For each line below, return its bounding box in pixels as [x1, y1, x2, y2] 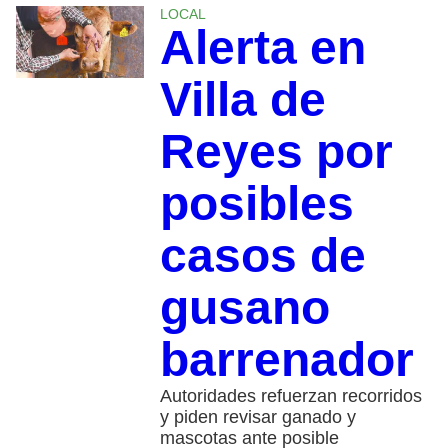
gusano [159, 280, 330, 334]
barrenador [159, 332, 414, 386]
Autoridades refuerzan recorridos [159, 385, 422, 406]
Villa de [159, 72, 326, 126]
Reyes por [159, 124, 393, 178]
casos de [159, 228, 366, 282]
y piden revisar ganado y [159, 406, 356, 427]
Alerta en [159, 20, 366, 74]
